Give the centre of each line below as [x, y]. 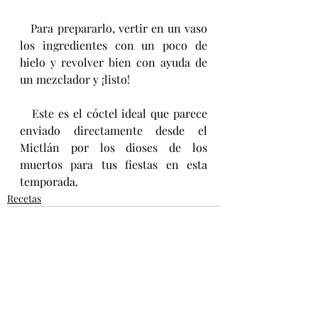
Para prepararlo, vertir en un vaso [26, 28]
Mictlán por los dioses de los [114, 148]
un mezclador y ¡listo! [76, 79]
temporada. [49, 182]
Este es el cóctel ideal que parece [26, 114]
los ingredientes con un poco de [114, 45]
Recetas [24, 199]
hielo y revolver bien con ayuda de [114, 62]
